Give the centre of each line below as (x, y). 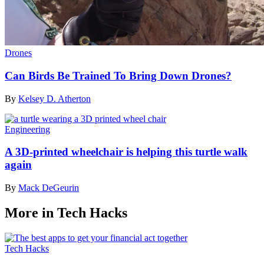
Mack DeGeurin (49, 187)
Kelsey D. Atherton (55, 98)
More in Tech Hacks (66, 212)
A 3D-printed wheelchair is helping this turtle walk (126, 152)
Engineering (27, 129)
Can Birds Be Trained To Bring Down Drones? (118, 75)
